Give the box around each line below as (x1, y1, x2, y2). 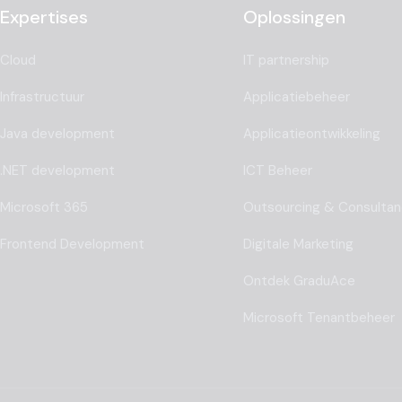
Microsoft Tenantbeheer (242, 309, 395, 328)
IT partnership (242, 51, 329, 70)
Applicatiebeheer (242, 88, 350, 107)
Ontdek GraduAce (242, 272, 355, 291)
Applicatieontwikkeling (242, 125, 380, 144)
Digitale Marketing (242, 235, 354, 254)
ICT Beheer (242, 162, 312, 180)
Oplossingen (242, 5, 345, 30)
